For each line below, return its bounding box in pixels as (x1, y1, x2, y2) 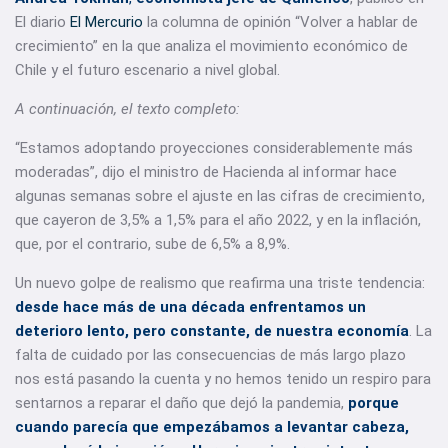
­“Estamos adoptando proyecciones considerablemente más (15, 139, 413, 157)
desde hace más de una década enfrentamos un (15, 298, 366, 316)
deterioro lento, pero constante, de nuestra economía (15, 322, 409, 340)
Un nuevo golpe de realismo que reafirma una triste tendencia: (15, 274, 425, 292)
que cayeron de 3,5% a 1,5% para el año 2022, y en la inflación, (15, 211, 421, 229)
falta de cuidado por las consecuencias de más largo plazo (15, 346, 406, 364)
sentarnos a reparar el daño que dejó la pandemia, (15, 394, 348, 412)
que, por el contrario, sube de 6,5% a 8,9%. (15, 235, 290, 253)
